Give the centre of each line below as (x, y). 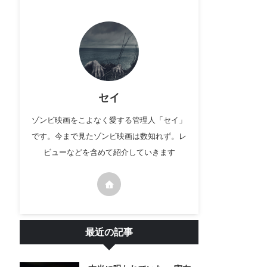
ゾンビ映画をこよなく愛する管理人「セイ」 (109, 120)
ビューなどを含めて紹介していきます (109, 152)
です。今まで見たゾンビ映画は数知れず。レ (109, 136)
